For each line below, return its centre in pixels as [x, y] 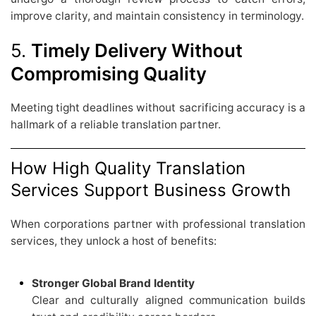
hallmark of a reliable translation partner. [116, 125]
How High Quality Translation [128, 169]
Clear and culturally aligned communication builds [169, 300]
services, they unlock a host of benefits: [114, 241]
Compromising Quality [109, 74]
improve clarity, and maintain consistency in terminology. [157, 16]
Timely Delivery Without [137, 51]
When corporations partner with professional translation [158, 224]
